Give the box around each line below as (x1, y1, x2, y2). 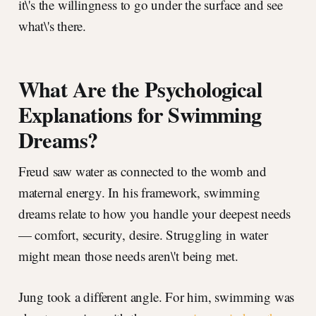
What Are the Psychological (18, 73, 262, 105)
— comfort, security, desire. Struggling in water (18, 226, 268, 244)
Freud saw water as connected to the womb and (18, 162, 267, 181)
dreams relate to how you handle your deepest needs (18, 205, 291, 223)
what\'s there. (18, 17, 87, 35)
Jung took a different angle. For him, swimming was (18, 288, 295, 306)
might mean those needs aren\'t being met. (18, 247, 238, 265)
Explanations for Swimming (18, 99, 262, 130)
